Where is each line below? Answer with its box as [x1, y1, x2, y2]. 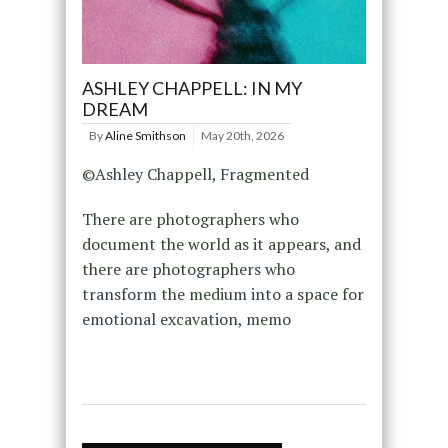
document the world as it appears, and [81, 232, 361, 255]
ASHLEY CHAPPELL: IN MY [81, 76, 302, 99]
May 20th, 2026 [200, 127, 284, 143]
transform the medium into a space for [81, 282, 364, 305]
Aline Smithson [104, 127, 186, 143]
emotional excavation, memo [81, 307, 291, 330]
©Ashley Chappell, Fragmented [81, 162, 309, 185]
